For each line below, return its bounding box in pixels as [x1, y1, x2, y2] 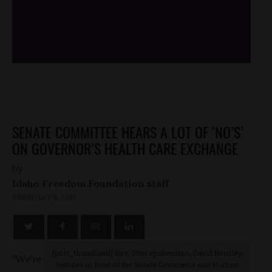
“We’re [12, 251, 41, 265]
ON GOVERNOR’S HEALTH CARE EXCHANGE [12, 137, 238, 160]
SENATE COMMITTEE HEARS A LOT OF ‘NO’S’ [12, 121, 243, 143]
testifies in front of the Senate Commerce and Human [56, 259, 239, 270]
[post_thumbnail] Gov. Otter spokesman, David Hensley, [52, 247, 243, 258]
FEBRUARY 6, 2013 [12, 192, 76, 202]
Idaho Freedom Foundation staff [12, 177, 169, 190]
